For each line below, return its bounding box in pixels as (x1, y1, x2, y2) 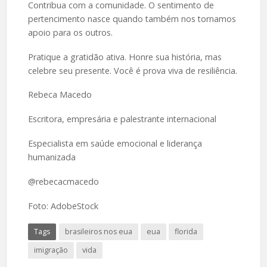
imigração (33, 244, 68, 255)
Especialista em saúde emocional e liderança (27, 138, 202, 150)
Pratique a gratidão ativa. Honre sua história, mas (27, 51, 222, 63)
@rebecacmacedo (27, 176, 99, 188)
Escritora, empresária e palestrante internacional (27, 113, 216, 125)
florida (174, 226, 197, 237)
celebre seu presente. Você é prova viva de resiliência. (27, 64, 237, 76)
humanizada (27, 151, 76, 163)
